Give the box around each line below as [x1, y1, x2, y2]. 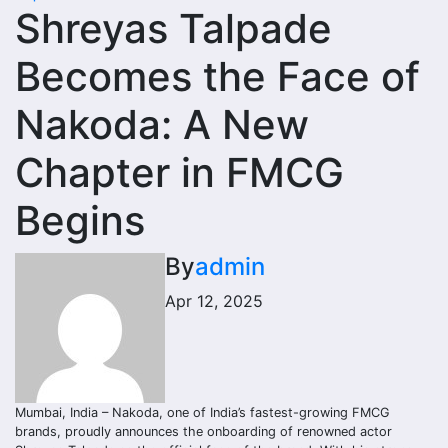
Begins [15, 196, 145, 245]
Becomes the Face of [15, 52, 420, 101]
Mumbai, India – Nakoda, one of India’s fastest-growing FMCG [15, 405, 390, 420]
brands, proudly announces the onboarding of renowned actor [15, 424, 392, 439]
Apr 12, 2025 [165, 291, 263, 311]
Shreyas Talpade [15, 4, 332, 53]
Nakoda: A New [15, 100, 309, 149]
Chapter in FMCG [15, 148, 344, 197]
